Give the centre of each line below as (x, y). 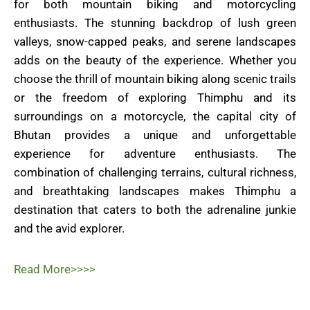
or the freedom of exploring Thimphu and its (155, 97)
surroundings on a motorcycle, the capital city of (155, 116)
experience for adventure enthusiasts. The (155, 153)
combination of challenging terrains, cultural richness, (155, 172)
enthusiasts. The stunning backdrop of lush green (155, 22)
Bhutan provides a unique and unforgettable (155, 135)
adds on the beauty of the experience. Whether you (155, 60)
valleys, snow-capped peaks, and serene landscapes (155, 41)
